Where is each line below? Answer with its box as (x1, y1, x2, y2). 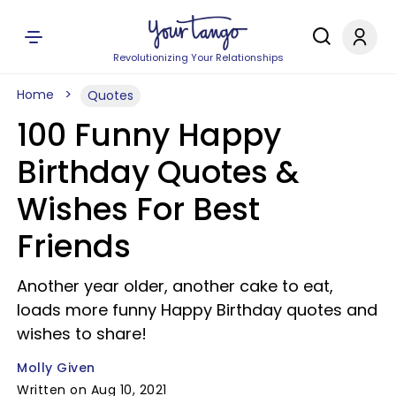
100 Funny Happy (17, 113, 281, 156)
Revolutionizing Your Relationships (112, 50, 284, 65)
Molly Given (17, 359, 95, 377)
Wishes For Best (17, 187, 260, 231)
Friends (17, 225, 131, 268)
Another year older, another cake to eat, (17, 275, 333, 297)
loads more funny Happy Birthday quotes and (17, 299, 377, 321)
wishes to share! (17, 323, 147, 345)
